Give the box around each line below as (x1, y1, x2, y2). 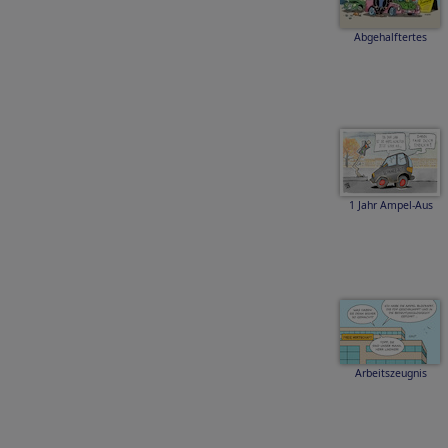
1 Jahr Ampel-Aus (348, 198, 433, 212)
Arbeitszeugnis (354, 366, 427, 380)
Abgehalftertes (354, 30, 427, 44)
